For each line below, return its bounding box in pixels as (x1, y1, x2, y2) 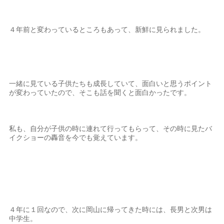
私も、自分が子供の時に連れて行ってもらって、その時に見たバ (9, 124, 212, 132)
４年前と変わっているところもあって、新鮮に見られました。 (9, 25, 205, 33)
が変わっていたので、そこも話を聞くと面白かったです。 (9, 88, 191, 96)
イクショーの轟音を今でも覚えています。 (9, 133, 142, 141)
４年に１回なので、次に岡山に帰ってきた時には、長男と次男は (9, 205, 212, 213)
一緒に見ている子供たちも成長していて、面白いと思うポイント (9, 79, 212, 87)
